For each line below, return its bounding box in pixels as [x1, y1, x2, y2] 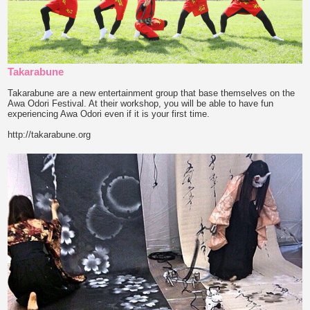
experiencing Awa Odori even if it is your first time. [8, 108, 210, 119]
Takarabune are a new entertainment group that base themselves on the [8, 87, 295, 98]
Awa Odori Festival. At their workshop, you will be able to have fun [8, 98, 274, 109]
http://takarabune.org [8, 129, 91, 140]
